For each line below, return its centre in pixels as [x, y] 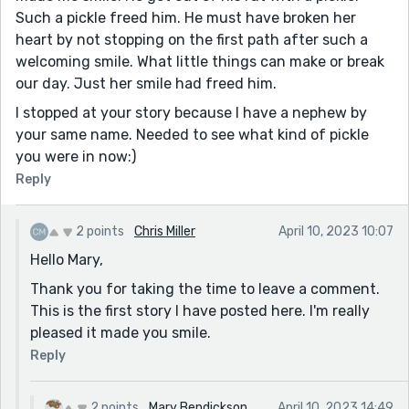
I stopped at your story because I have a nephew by [191, 112]
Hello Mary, [67, 259]
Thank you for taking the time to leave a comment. [205, 288]
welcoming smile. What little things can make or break [200, 61]
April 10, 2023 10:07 [336, 231]
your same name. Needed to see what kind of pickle [192, 134]
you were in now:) [76, 156]
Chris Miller [165, 231]
